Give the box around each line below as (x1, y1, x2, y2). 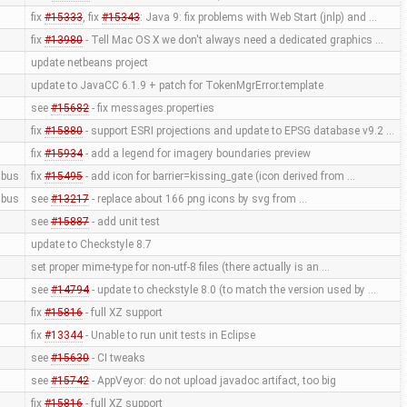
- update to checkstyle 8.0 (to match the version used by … (88, 283, 376, 297)
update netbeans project (30, 56, 148, 70)
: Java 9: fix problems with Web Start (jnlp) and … (139, 11, 377, 25)
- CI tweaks (88, 352, 145, 365)
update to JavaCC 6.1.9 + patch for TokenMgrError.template (30, 79, 323, 93)
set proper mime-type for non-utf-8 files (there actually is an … (30, 261, 330, 274)
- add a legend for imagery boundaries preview (82, 147, 311, 161)
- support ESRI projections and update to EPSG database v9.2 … (82, 124, 394, 138)
